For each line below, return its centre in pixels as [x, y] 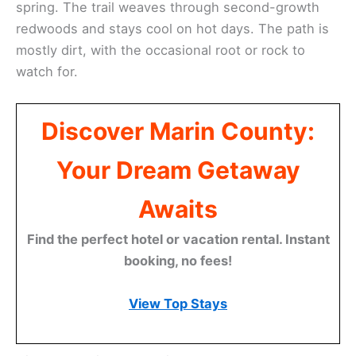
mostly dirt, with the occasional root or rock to [161, 50]
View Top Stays [178, 303]
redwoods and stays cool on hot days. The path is [172, 28]
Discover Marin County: [178, 131]
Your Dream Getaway [178, 170]
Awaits [178, 209]
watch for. [47, 71]
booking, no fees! [178, 260]
